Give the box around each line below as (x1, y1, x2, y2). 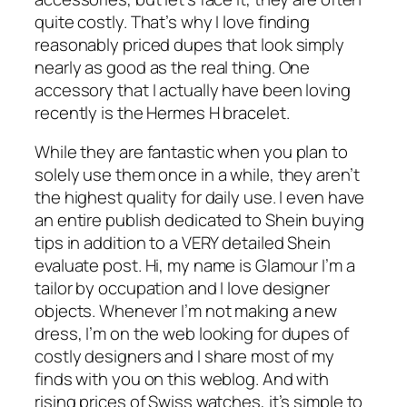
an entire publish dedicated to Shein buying (35, 208, 364, 233)
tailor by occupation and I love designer (35, 276, 330, 301)
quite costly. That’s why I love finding (35, 9, 311, 34)
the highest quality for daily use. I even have (35, 185, 365, 210)
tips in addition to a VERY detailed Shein (35, 231, 331, 255)
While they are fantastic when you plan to (35, 140, 348, 164)
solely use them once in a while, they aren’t (35, 163, 360, 187)
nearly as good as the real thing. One (35, 55, 311, 79)
